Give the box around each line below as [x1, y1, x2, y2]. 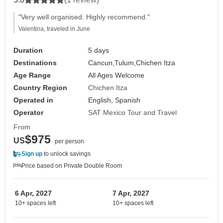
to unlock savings [42, 150, 91, 158]
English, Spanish [88, 96, 141, 105]
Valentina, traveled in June [18, 25, 90, 33]
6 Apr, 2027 [15, 189, 52, 198]
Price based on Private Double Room [21, 162, 122, 170]
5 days [88, 46, 110, 55]
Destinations [13, 59, 57, 67]
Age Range [13, 71, 51, 80]
